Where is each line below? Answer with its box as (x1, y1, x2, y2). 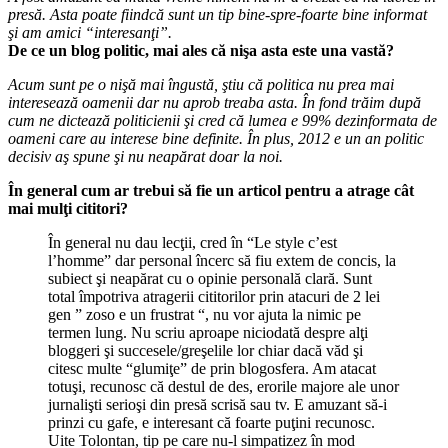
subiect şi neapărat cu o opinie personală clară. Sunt (48, 269, 372, 287)
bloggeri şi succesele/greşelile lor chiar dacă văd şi (48, 341, 363, 359)
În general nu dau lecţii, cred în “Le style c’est (48, 233, 337, 251)
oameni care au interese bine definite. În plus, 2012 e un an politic (8, 129, 424, 147)
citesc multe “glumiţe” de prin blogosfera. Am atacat (48, 359, 376, 377)
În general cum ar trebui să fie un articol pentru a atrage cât (8, 181, 414, 199)
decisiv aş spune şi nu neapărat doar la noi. (8, 147, 283, 165)
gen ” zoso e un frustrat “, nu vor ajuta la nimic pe (48, 305, 361, 323)
